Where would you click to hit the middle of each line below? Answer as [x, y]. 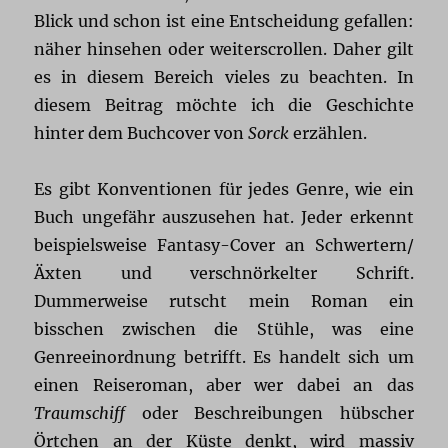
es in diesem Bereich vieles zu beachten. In [224, 77]
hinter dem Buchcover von [141, 133]
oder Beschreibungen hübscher [269, 413]
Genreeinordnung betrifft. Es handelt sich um [224, 357]
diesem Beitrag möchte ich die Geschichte [224, 105]
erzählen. [328, 133]
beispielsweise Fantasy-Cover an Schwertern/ [224, 245]
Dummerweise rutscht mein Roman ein [224, 301]
